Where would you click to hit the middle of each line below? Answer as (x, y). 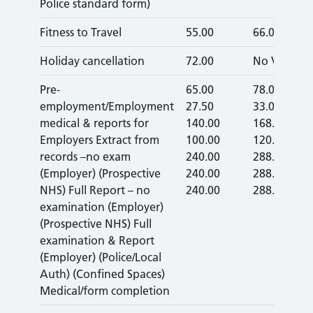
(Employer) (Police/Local (101, 257)
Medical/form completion (105, 291)
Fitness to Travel (81, 32)
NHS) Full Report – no (95, 190)
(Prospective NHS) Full (96, 224)
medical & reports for (94, 123)
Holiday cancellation (92, 61)
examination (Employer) (102, 207)
